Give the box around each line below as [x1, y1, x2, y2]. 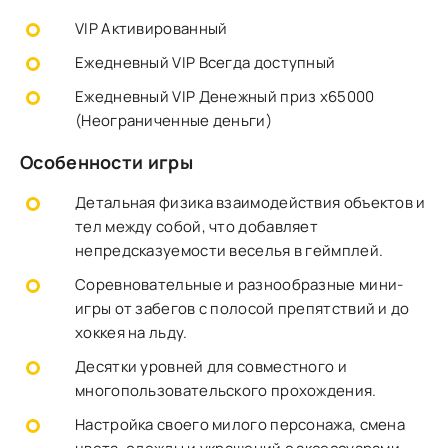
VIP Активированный [75, 18, 228, 39]
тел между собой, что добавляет [75, 216, 319, 237]
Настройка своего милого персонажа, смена [75, 414, 405, 435]
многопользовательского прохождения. [75, 380, 377, 401]
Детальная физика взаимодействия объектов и [75, 192, 426, 213]
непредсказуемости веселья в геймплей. [75, 240, 384, 261]
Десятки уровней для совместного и [75, 356, 347, 377]
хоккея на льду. [75, 322, 188, 343]
